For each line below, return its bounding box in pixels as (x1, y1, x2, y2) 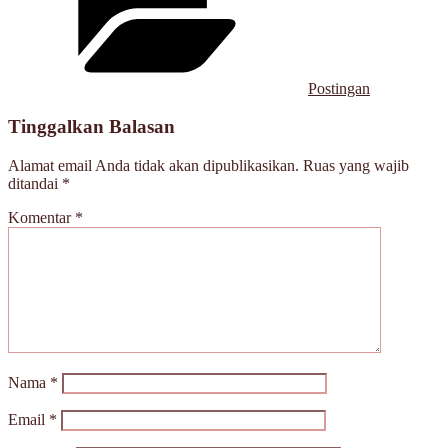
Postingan (308, 79, 370, 97)
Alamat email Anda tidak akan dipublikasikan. (8, 157, 299, 175)
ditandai (8, 175, 62, 193)
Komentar (8, 209, 75, 227)
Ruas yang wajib (303, 157, 409, 175)
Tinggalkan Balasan (8, 116, 175, 138)
